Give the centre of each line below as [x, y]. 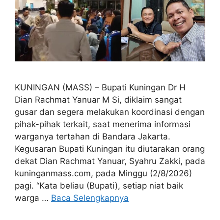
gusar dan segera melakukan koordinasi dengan [110, 112]
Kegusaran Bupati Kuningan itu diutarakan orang [110, 149]
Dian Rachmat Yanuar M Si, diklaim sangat [98, 100]
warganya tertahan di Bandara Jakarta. [93, 137]
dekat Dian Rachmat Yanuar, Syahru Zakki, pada [110, 161]
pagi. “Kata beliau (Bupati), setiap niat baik [99, 186]
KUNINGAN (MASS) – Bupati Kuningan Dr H [100, 88]
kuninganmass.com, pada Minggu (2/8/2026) [103, 174]
